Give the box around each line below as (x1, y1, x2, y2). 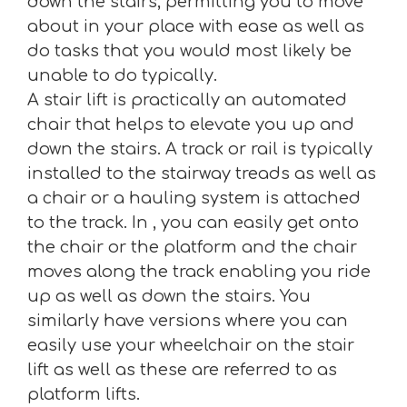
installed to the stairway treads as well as (27, 164, 376, 183)
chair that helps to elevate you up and (27, 115, 354, 134)
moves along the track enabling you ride (27, 263, 371, 281)
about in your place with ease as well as (27, 17, 364, 35)
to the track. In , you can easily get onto (27, 213, 359, 232)
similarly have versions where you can (27, 312, 348, 330)
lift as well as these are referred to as (27, 361, 337, 379)
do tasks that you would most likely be (27, 42, 352, 60)
